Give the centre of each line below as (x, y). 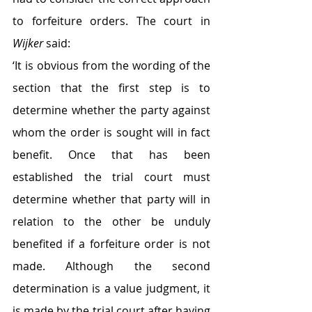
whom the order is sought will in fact (111, 132)
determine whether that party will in (111, 199)
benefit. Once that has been (111, 155)
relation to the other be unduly (111, 221)
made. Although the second (111, 266)
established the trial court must (111, 177)
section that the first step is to (111, 88)
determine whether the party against (111, 110)
